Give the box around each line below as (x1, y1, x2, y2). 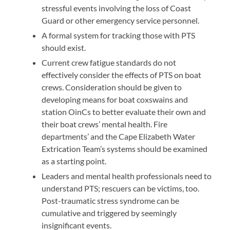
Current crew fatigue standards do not (42, 57, 177, 67)
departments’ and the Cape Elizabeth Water (42, 131, 196, 141)
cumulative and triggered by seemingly (42, 208, 177, 218)
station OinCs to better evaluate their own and (42, 107, 206, 117)
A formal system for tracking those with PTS (42, 30, 196, 40)
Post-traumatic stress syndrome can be (42, 196, 180, 205)
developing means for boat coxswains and (42, 94, 188, 104)
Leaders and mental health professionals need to (42, 171, 212, 181)
